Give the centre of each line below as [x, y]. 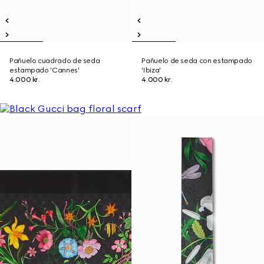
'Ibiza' [151, 70]
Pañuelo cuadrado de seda [55, 61]
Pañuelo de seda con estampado [197, 61]
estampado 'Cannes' [44, 70]
